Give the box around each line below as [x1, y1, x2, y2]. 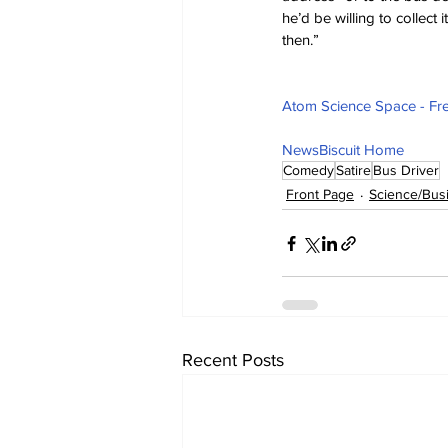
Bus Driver [373, 162, 439, 179]
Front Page [286, 186, 354, 203]
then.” [282, 31, 319, 49]
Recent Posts [182, 350, 284, 371]
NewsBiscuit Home [282, 141, 404, 159]
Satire [336, 162, 371, 179]
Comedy [283, 162, 334, 179]
